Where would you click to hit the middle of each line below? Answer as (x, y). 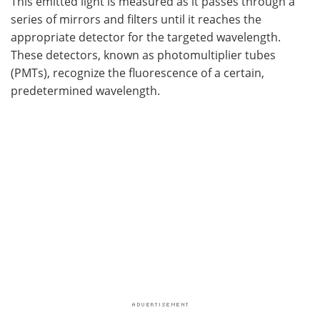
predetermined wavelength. (85, 90)
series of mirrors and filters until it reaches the (136, 19)
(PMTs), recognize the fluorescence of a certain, (137, 72)
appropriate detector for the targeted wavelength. (146, 36)
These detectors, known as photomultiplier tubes (143, 54)
